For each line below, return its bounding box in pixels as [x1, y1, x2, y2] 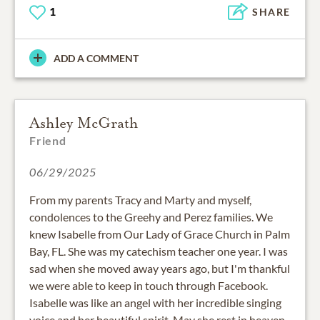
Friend [29, 133, 66, 147]
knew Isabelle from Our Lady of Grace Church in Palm [29, 226, 290, 241]
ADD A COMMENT [54, 51, 139, 64]
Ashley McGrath [29, 113, 139, 132]
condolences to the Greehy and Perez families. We [29, 209, 273, 224]
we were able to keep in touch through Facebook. [29, 278, 268, 292]
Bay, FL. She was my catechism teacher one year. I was [29, 244, 288, 258]
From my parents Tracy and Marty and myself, [29, 192, 251, 206]
